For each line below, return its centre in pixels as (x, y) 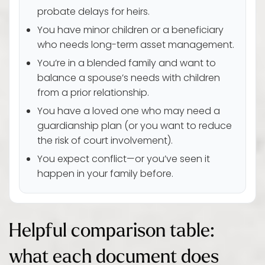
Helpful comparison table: (112, 230)
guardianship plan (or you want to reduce (135, 127)
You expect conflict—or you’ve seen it (124, 160)
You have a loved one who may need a (129, 112)
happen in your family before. (105, 174)
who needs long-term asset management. (136, 46)
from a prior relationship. (93, 93)
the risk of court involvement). (105, 141)
